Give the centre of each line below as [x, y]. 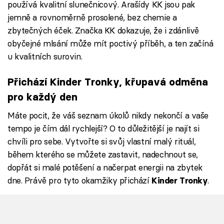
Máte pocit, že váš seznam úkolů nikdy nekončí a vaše [108, 115]
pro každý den [42, 96]
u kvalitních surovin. [45, 56]
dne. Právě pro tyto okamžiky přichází [79, 180]
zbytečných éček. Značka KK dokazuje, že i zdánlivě [103, 30]
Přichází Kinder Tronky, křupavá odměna [108, 81]
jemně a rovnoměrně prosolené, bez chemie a [92, 17]
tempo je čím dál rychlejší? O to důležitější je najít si [103, 128]
